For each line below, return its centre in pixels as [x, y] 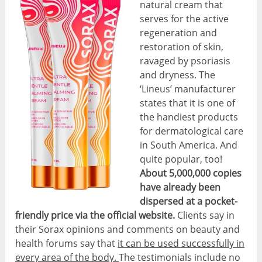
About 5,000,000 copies [191, 173]
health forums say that [67, 244]
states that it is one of [188, 103]
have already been [180, 187]
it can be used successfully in [181, 244]
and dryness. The [178, 75]
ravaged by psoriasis [185, 61]
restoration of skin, [182, 47]
